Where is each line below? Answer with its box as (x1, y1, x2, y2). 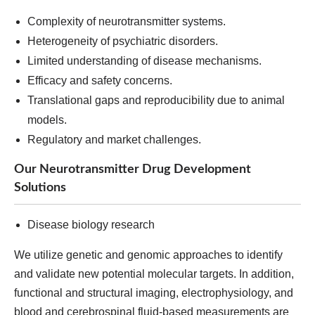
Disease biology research (27, 219, 155, 231)
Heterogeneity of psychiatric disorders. (27, 35, 218, 47)
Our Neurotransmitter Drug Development (14, 163, 251, 175)
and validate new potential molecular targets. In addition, (14, 268, 294, 280)
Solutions (14, 181, 66, 193)
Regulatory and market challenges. (27, 134, 201, 146)
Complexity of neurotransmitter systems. (27, 15, 226, 27)
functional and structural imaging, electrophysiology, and (14, 287, 293, 299)
